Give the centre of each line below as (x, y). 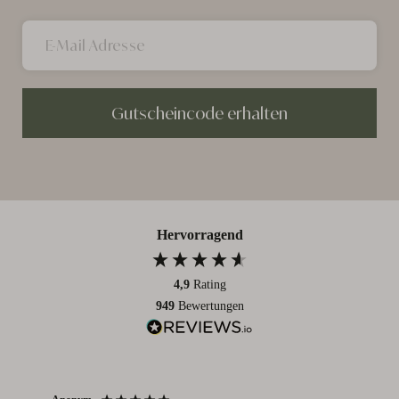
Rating (209, 284)
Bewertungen (211, 305)
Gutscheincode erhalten (199, 113)
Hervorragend (199, 234)
